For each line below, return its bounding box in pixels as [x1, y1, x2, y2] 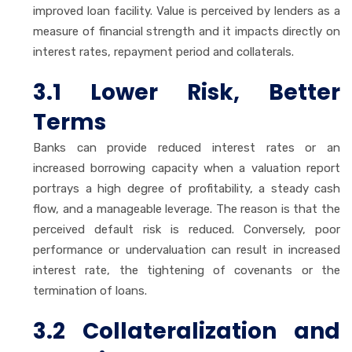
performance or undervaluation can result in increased [33, 242, 340, 257]
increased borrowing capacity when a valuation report [33, 160, 340, 175]
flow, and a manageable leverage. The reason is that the [33, 201, 340, 216]
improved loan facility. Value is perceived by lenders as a [33, 3, 340, 18]
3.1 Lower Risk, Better [33, 76, 340, 108]
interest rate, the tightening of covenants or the [33, 262, 340, 277]
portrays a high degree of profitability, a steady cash [33, 181, 340, 196]
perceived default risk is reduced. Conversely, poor [33, 222, 340, 236]
